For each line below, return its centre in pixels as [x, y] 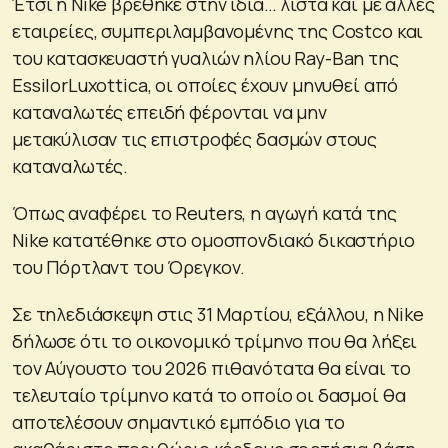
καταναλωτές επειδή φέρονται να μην [169, 111]
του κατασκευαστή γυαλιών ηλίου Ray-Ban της [205, 57]
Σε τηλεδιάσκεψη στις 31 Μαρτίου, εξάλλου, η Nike [218, 313]
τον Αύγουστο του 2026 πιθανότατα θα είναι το [211, 367]
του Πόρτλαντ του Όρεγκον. [129, 266]
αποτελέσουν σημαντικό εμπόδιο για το [178, 421]
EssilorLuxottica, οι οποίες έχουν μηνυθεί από [205, 84]
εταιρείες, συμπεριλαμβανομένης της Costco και [218, 30]
